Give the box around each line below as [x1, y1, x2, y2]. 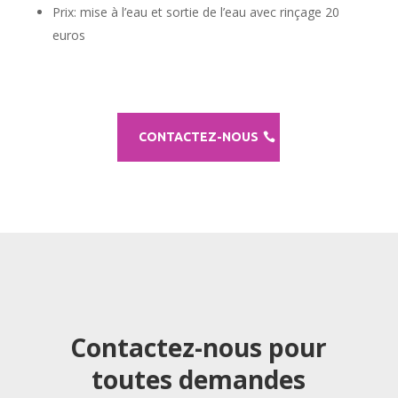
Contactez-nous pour [70, 330, 328, 364]
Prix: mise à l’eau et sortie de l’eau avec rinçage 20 [52, 3, 339, 20]
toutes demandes [92, 362, 306, 396]
